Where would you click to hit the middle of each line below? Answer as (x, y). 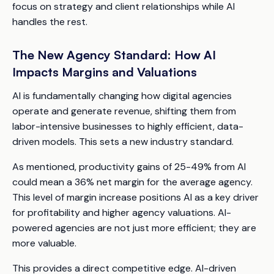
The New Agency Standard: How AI (114, 54)
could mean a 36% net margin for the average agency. (132, 182)
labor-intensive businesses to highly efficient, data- (128, 126)
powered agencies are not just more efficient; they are (134, 228)
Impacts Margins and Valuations (105, 72)
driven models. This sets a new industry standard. (123, 141)
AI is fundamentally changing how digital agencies (122, 95)
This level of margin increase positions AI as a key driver (135, 197)
